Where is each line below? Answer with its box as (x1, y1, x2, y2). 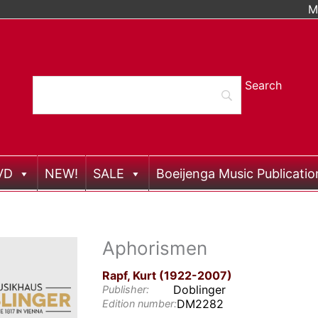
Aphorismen (102, 237, 208, 259)
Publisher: (102, 283, 150, 295)
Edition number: (102, 297, 177, 309)
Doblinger (173, 283, 226, 297)
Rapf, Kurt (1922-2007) (102, 268, 233, 283)
